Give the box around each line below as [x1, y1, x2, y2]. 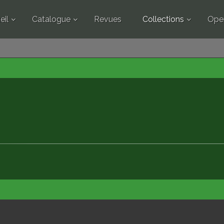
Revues [93, 14, 121, 24]
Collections [142, 14, 184, 24]
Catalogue [31, 14, 70, 24]
